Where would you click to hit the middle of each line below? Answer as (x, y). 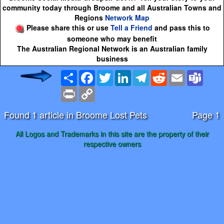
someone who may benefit (112, 38)
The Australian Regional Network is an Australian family (112, 48)
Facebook (111, 74)
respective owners (112, 143)
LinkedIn (144, 74)
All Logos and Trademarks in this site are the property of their (112, 133)
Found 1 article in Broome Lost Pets (75, 114)
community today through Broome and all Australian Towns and (112, 7)
